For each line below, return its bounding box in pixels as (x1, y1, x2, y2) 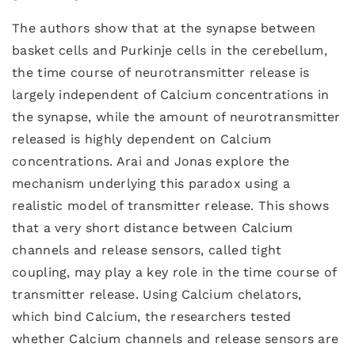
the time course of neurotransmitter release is (12, 65, 310, 80)
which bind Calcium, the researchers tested (12, 309, 292, 324)
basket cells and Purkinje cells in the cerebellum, (12, 43, 327, 58)
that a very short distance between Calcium (12, 220, 293, 235)
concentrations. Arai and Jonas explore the (12, 154, 290, 169)
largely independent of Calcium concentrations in (12, 87, 330, 102)
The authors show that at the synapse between (12, 21, 316, 36)
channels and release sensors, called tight (12, 242, 282, 258)
